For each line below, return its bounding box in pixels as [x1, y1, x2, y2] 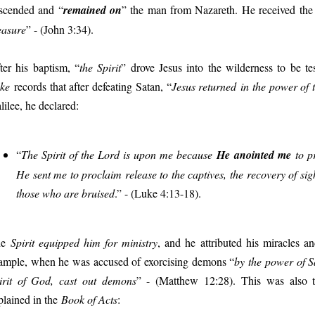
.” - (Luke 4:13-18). [115, 185, 201, 200]
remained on [63, 1, 122, 18]
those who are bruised [16, 185, 115, 200]
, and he [157, 234, 200, 250]
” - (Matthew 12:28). [136, 272, 242, 288]
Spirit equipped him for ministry [11, 234, 157, 250]
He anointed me [217, 146, 291, 162]
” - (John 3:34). [26, 21, 94, 37]
